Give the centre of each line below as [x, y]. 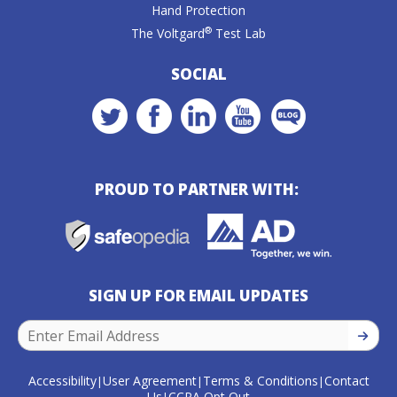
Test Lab [239, 33]
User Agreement [149, 381]
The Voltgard [168, 33]
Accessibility [62, 381]
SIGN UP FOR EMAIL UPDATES [198, 296]
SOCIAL [198, 74]
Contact [346, 381]
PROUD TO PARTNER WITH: [198, 189]
